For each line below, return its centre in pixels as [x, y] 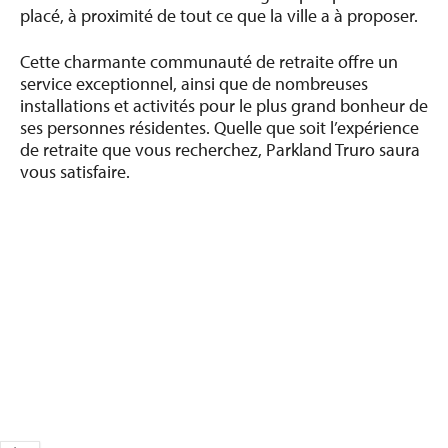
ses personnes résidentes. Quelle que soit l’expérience [219, 127]
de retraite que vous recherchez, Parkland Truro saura [220, 149]
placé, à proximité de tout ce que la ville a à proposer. [219, 15]
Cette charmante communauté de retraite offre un [209, 61]
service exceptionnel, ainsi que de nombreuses [194, 83]
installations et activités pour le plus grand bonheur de [224, 105]
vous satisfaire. [75, 171]
